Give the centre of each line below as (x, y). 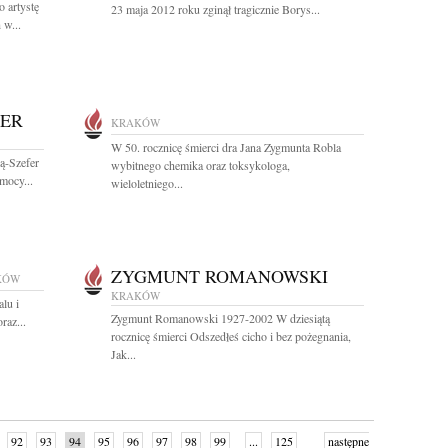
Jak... (123, 354)
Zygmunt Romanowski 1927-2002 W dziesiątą (220, 318)
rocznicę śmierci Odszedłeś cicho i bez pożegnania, (231, 336)
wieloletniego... (147, 183)
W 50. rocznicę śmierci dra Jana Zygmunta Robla (226, 147)
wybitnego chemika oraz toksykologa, (200, 165)
